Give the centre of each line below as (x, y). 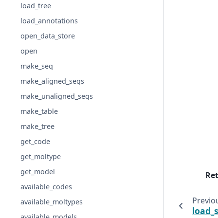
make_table (39, 111)
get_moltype (41, 157)
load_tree (36, 6)
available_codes (46, 187)
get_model (38, 172)
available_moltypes (52, 202)
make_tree (38, 127)
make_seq (37, 66)
